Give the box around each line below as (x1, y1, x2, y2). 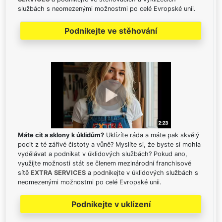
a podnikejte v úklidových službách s (86, 169, 198, 177)
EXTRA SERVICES (31, 169, 86, 177)
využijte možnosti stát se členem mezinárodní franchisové (18, 160, 191, 167)
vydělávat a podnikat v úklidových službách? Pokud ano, (18, 150, 187, 158)
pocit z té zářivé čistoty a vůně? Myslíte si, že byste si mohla (18, 141, 201, 149)
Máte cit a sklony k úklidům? (18, 131, 104, 139)
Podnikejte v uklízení (71, 199, 151, 210)
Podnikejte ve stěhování (64, 26, 157, 36)
